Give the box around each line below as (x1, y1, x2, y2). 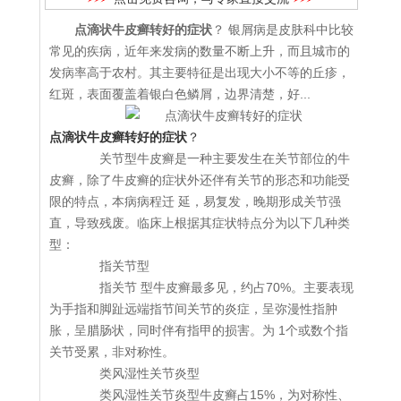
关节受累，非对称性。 (49, 345, 175, 360)
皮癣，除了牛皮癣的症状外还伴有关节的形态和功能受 (49, 173, 350, 188)
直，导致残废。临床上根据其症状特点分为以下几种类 (49, 216, 350, 231)
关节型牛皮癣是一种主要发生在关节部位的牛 (74, 151, 350, 166)
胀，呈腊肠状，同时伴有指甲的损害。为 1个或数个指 (49, 323, 348, 338)
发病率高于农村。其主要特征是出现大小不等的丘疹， (49, 65, 350, 81)
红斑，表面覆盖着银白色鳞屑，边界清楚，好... (49, 87, 311, 102)
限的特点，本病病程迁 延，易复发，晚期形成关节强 (49, 194, 341, 209)
